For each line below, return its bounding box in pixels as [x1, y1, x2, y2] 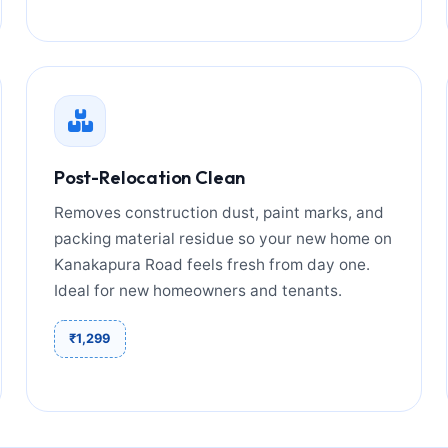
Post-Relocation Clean [54, 165, 246, 189]
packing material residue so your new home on [54, 228, 393, 248]
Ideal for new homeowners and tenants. [54, 280, 343, 300]
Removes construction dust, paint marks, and [54, 202, 385, 222]
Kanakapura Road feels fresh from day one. [54, 254, 371, 274]
